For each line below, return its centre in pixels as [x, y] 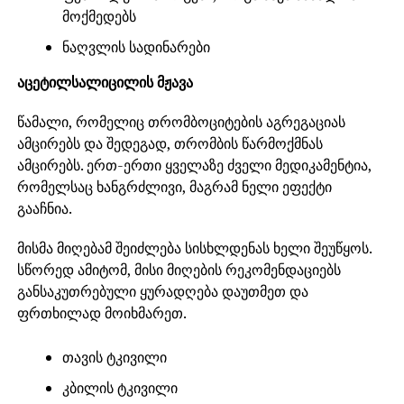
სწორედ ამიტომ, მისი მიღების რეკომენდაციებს [179, 270]
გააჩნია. [44, 209]
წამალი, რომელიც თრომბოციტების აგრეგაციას [181, 122]
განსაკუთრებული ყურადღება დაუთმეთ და [162, 292]
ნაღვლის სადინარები [136, 47]
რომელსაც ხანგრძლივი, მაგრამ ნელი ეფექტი [174, 187]
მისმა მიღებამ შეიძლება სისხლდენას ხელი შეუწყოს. [194, 248]
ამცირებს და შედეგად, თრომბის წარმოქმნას [170, 144]
